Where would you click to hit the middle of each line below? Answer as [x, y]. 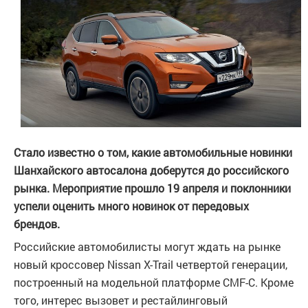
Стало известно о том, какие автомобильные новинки [153, 153]
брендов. [37, 224]
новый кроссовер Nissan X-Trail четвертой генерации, [151, 265]
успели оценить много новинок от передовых [131, 206]
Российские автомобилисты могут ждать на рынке [147, 247]
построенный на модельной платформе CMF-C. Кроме [154, 283]
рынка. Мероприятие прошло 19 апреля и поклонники [152, 188]
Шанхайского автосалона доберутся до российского [151, 170]
